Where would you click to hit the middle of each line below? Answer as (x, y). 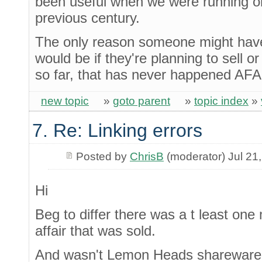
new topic (65, 101)
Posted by (103, 156)
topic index (221, 101)
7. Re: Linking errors (117, 131)
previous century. (87, 18)
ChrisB (146, 156)
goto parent (142, 101)
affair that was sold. (95, 231)
